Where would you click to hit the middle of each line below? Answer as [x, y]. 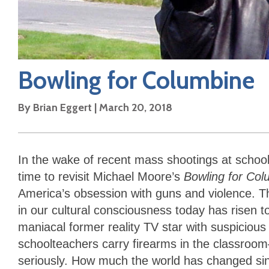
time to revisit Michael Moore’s [101, 176]
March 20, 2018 [136, 107]
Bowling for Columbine [136, 80]
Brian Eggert [62, 107]
